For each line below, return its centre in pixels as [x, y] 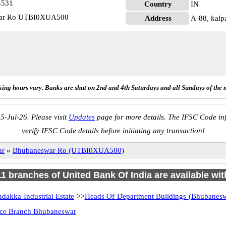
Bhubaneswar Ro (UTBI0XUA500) [68, 150]
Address [158, 18]
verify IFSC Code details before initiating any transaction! [113, 131]
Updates [82, 117]
